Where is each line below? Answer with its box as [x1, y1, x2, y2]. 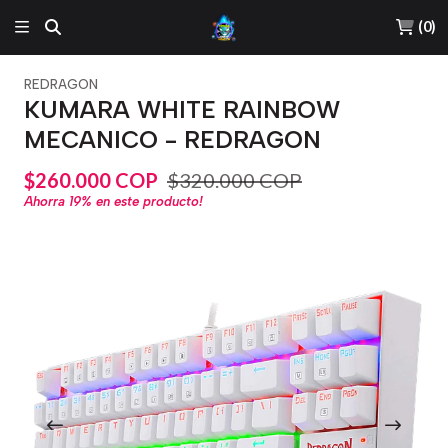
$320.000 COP [167, 167, 302, 192]
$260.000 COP [24, 167, 158, 192]
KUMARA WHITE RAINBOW [24, 95, 340, 124]
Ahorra [24, 193, 69, 210]
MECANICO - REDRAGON [24, 125, 321, 154]
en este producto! [92, 193, 203, 210]
